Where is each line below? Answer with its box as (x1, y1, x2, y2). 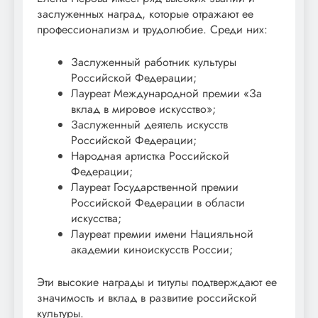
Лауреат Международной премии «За (71, 84, 262, 102)
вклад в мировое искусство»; (71, 100, 216, 117)
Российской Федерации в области (71, 194, 245, 211)
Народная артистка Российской (71, 147, 229, 164)
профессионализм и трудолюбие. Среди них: (37, 21, 268, 38)
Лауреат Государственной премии (71, 178, 238, 195)
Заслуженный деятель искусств (71, 116, 228, 133)
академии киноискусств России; (71, 241, 233, 258)
